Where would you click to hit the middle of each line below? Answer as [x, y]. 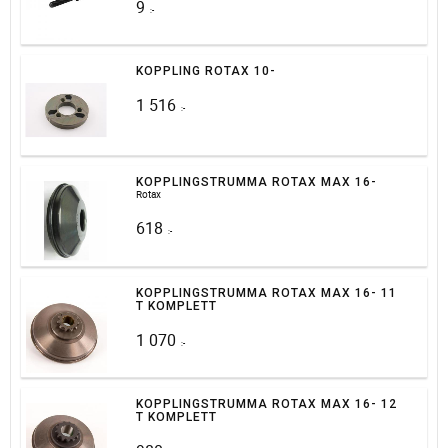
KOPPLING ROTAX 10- [206, 71]
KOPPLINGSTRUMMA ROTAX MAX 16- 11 [267, 293]
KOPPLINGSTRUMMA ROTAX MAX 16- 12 [267, 404]
